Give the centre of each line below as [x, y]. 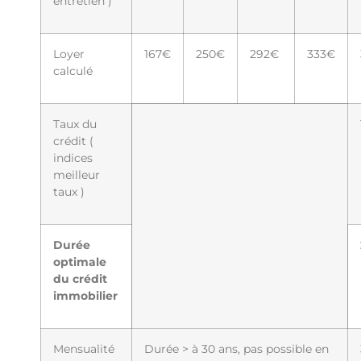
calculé [73, 71]
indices [73, 158]
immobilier [85, 296]
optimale [80, 262]
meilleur [77, 175]
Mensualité [84, 349]
